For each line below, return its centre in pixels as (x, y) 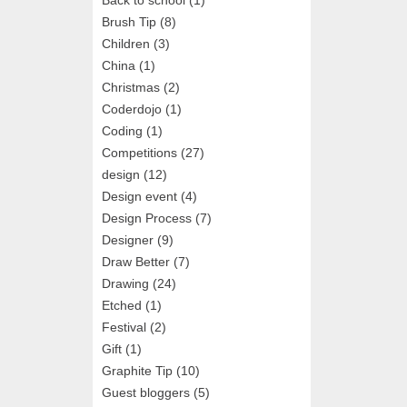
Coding (122, 130)
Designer (128, 239)
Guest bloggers (146, 392)
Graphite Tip (137, 370)
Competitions (139, 152)
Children (126, 43)
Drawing (125, 283)
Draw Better (136, 261)
